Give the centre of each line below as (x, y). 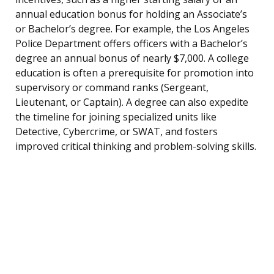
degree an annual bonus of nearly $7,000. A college (132, 58)
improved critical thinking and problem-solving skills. (136, 146)
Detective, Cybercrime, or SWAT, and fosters (117, 132)
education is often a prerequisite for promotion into (135, 73)
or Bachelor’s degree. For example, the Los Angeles (132, 29)
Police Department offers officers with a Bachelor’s (131, 44)
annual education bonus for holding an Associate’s (131, 14)
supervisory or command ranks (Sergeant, (112, 88)
